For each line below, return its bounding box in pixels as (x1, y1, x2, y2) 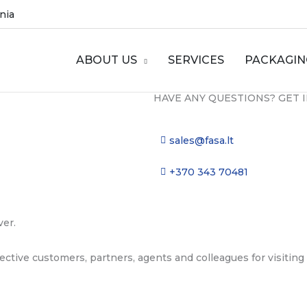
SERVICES (168, 53, 225, 67)
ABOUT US (76, 53, 138, 67)
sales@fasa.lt (169, 134, 234, 147)
